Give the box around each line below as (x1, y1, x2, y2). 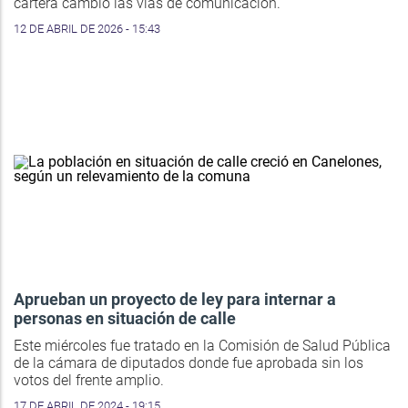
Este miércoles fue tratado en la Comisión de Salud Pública (14, 337, 391, 355)
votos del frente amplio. (14, 372, 164, 390)
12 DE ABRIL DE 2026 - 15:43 (14, 22, 160, 36)
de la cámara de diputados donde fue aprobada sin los (14, 354, 363, 372)
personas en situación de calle (14, 309, 236, 329)
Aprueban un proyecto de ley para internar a (14, 290, 336, 310)
